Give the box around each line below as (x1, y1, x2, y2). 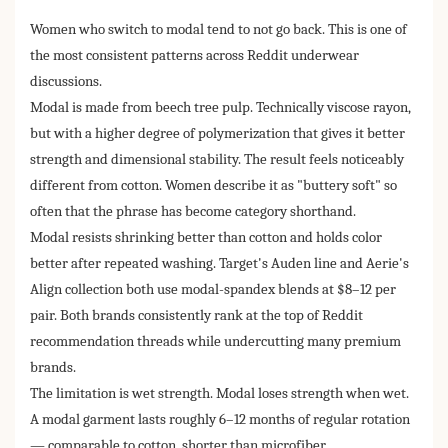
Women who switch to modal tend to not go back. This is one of (30, 21, 407, 39)
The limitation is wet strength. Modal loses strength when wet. (30, 385, 409, 403)
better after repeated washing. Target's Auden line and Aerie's (30, 255, 409, 273)
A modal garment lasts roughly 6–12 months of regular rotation (30, 411, 410, 429)
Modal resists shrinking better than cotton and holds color (30, 229, 382, 247)
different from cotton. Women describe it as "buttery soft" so (30, 177, 397, 195)
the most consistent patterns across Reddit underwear (30, 47, 359, 65)
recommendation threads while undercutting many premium (30, 333, 401, 351)
